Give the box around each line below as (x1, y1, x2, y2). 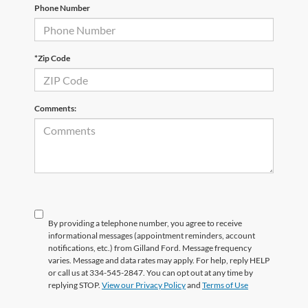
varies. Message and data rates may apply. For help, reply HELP (48, 255, 269, 266)
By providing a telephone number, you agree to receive (48, 218, 242, 229)
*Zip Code (34, 53, 70, 64)
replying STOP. (48, 280, 102, 291)
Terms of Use (202, 280, 248, 291)
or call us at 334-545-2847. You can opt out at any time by (48, 267, 253, 278)
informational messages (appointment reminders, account (48, 230, 255, 241)
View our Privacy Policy (102, 280, 186, 291)
